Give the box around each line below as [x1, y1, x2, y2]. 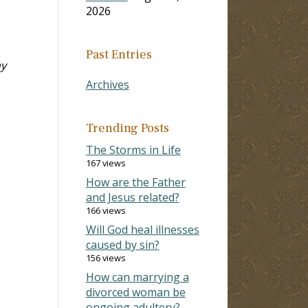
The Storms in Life [85, 142, 181, 157]
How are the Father [85, 174, 186, 190]
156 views [85, 251, 126, 264]
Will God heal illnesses [85, 221, 199, 237]
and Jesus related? [85, 189, 179, 205]
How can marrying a [85, 269, 189, 285]
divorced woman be [85, 284, 186, 300]
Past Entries [85, 46, 152, 63]
